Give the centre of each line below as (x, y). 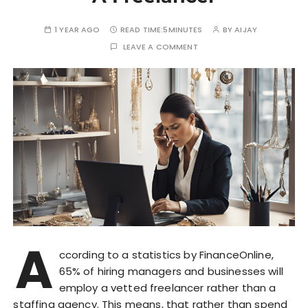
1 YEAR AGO (77, 29)
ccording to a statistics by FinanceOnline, (166, 254)
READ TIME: (142, 29)
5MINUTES (183, 29)
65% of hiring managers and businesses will (171, 271)
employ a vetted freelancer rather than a (167, 287)
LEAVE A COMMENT (160, 46)
